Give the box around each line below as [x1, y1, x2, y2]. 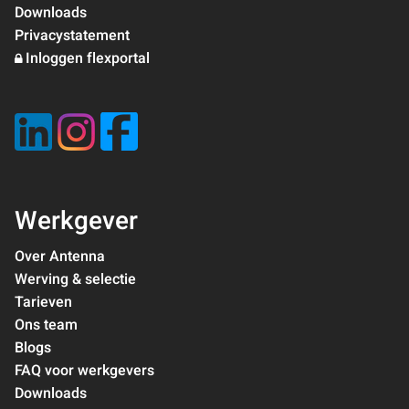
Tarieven [15, 291, 72, 313]
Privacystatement [15, 25, 130, 47]
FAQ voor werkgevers [15, 360, 154, 382]
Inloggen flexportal [26, 47, 150, 69]
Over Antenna [15, 246, 105, 267]
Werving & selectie [15, 268, 136, 290]
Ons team [15, 314, 78, 336]
